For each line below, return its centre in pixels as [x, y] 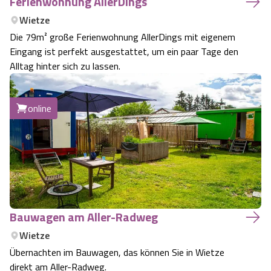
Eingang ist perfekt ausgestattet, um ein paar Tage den [124, 51]
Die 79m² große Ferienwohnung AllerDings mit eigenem [122, 37]
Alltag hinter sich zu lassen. [65, 66]
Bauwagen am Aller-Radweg [84, 217]
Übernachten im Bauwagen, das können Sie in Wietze [117, 252]
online [40, 108]
